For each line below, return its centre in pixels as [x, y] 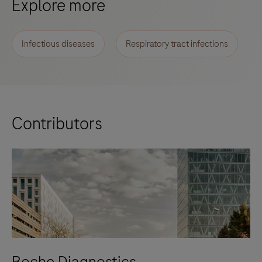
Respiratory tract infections [177, 44]
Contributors [57, 124]
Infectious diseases [58, 44]
